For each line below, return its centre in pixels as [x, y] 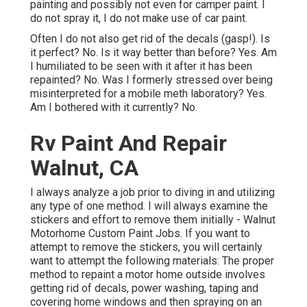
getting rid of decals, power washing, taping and [144, 288]
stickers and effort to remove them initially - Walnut [153, 220]
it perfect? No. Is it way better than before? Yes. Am [153, 53]
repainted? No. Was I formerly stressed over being [151, 80]
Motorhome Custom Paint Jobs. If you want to [140, 234]
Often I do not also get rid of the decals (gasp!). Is [150, 39]
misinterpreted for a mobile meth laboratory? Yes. [148, 94]
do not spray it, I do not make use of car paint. [139, 19]
